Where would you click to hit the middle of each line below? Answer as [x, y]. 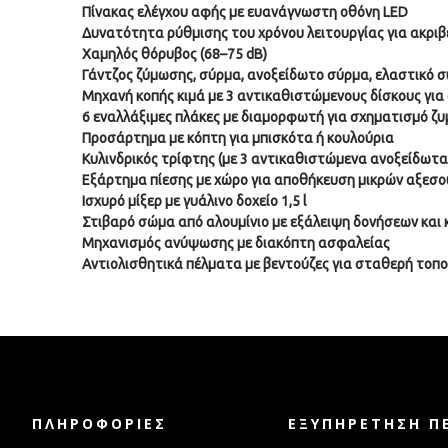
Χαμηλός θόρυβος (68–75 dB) [174, 54]
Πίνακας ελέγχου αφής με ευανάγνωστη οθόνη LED [245, 12]
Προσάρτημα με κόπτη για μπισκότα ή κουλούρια [238, 138]
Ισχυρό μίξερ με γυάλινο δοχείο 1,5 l [194, 201]
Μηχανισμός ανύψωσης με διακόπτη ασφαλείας [236, 243]
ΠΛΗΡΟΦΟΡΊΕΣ [99, 423]
